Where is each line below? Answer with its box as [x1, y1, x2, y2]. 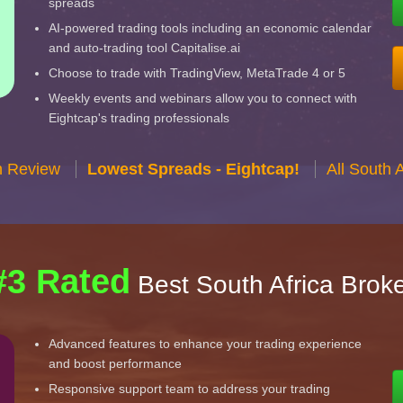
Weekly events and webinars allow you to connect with [49, 91, 358, 105]
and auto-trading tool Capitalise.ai [49, 40, 241, 55]
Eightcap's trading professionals [49, 111, 230, 125]
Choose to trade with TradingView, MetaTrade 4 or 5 [49, 66, 346, 80]
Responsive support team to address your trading [49, 381, 331, 396]
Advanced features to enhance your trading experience [49, 336, 363, 351]
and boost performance [49, 356, 183, 371]
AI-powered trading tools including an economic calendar [49, 21, 372, 35]
